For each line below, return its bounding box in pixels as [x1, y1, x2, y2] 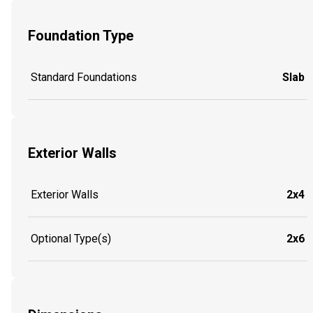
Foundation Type [28, 27, 133, 45]
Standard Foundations [31, 70, 137, 84]
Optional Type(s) [31, 231, 111, 245]
